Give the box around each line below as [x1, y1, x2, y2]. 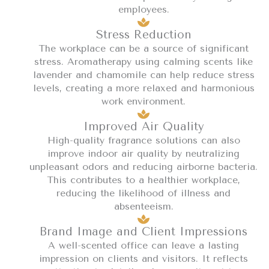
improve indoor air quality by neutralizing [47, 147, 240, 159]
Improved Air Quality [83, 119, 204, 133]
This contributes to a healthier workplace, [47, 174, 240, 186]
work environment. [101, 95, 186, 107]
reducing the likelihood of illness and [56, 187, 231, 199]
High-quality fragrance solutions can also [47, 134, 240, 146]
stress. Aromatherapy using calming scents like [34, 55, 253, 67]
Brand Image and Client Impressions [40, 225, 247, 238]
